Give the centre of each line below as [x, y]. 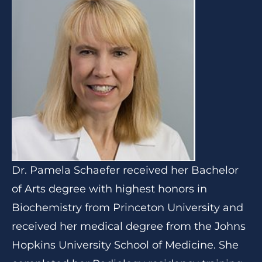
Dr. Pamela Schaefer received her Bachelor [125, 170]
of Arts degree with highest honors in [109, 189]
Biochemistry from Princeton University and [127, 208]
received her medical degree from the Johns [129, 226]
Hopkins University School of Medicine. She [125, 245]
